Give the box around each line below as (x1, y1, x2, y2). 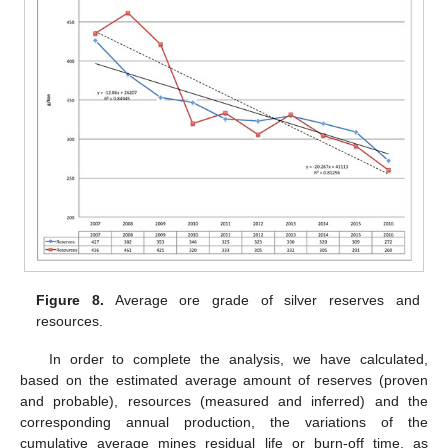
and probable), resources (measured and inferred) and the (20, 392, 428, 409)
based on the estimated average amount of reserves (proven (20, 371, 428, 388)
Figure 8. (36, 291, 105, 308)
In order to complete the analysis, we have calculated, (48, 350, 428, 367)
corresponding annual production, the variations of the (20, 413, 428, 430)
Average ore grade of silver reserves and (104, 291, 420, 308)
